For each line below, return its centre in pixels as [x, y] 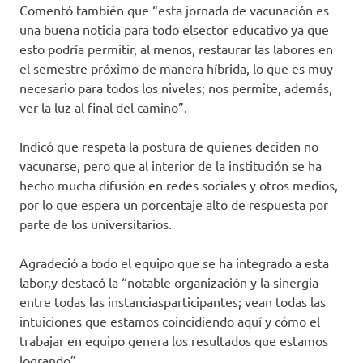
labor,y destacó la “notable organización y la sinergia [169, 282]
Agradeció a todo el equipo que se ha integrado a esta [174, 263]
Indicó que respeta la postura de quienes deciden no [169, 146]
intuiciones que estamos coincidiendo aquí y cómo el [170, 321]
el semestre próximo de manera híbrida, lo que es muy [176, 68]
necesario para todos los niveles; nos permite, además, [176, 88]
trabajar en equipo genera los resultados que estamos [174, 341]
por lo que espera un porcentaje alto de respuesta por [174, 205]
